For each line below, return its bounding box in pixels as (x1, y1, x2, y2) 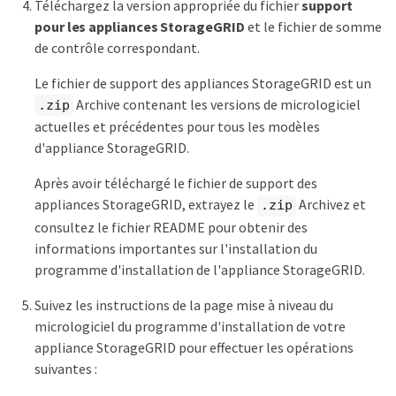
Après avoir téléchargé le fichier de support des (34, 174, 317, 193)
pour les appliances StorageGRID (34, 17, 245, 35)
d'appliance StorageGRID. (34, 139, 189, 157)
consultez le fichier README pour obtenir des (34, 217, 308, 236)
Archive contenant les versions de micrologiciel (73, 95, 361, 113)
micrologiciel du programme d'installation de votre (34, 316, 346, 335)
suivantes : (34, 359, 97, 377)
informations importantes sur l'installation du (34, 239, 317, 257)
